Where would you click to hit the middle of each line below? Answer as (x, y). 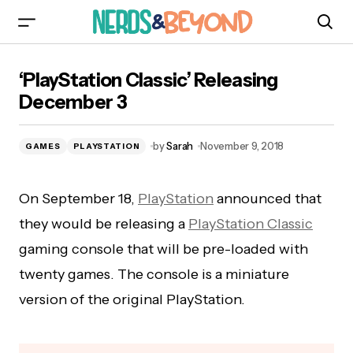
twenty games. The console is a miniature (154, 274)
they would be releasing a (104, 224)
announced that (268, 199)
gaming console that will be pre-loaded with (163, 249)
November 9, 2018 (242, 146)
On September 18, (78, 199)
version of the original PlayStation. (132, 299)
